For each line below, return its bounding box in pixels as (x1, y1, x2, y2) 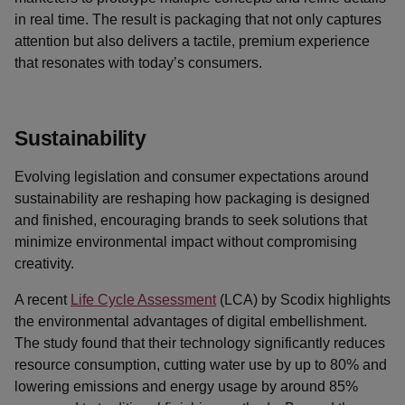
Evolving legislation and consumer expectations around (14, 169, 369, 184)
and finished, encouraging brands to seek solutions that (14, 212, 367, 228)
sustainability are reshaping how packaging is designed (14, 191, 370, 206)
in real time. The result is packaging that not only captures (14, 12, 381, 27)
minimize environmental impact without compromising (14, 234, 357, 250)
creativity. (14, 256, 74, 271)
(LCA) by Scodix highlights (216, 292, 391, 307)
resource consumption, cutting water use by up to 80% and (14, 357, 387, 372)
